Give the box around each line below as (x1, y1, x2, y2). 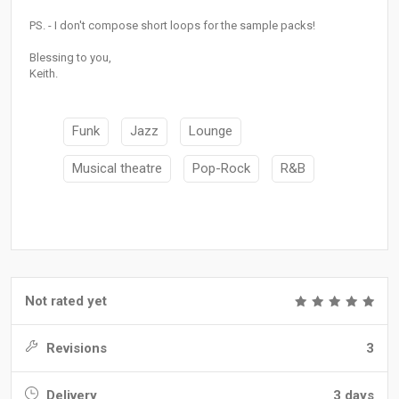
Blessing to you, (29, 51, 111, 65)
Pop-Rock (192, 159, 250, 176)
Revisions (43, 340, 107, 357)
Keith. (29, 67, 58, 81)
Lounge (189, 123, 232, 140)
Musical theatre (72, 159, 162, 176)
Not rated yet (25, 293, 107, 310)
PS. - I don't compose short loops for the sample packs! (29, 19, 315, 33)
